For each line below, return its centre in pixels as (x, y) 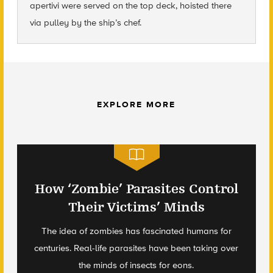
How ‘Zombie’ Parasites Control (136, 189)
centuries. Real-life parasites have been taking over (136, 248)
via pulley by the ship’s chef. (85, 22)
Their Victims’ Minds (136, 207)
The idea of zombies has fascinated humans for (136, 231)
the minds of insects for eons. (136, 265)
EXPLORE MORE (136, 104)
